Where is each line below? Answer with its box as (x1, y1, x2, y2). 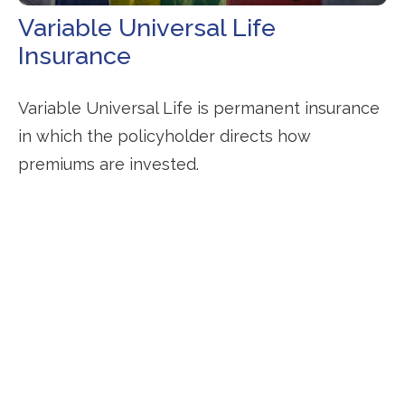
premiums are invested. (18, 154, 199, 174)
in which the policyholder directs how (18, 126, 311, 146)
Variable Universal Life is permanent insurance (18, 98, 380, 118)
